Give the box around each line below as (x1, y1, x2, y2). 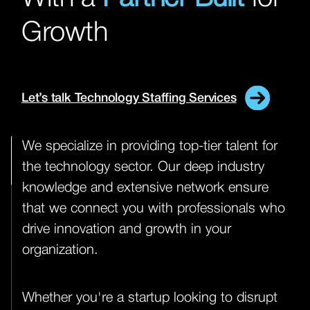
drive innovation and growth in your (22, 224, 231, 236)
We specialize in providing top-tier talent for (22, 140, 277, 153)
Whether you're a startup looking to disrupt (22, 291, 277, 304)
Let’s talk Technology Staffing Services (21, 92, 237, 104)
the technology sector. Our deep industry (22, 161, 264, 174)
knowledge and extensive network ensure (22, 182, 268, 194)
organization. (22, 244, 98, 257)
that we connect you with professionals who (22, 203, 285, 215)
